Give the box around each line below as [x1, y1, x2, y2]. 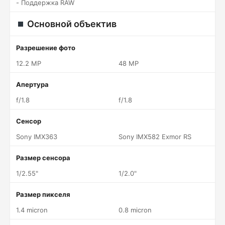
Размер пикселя [16, 190, 70, 198]
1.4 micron [16, 206, 48, 214]
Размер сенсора [16, 154, 70, 162]
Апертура [16, 80, 49, 88]
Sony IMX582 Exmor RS [119, 133, 191, 141]
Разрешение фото [16, 44, 75, 52]
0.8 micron [119, 206, 152, 214]
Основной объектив [27, 19, 117, 29]
